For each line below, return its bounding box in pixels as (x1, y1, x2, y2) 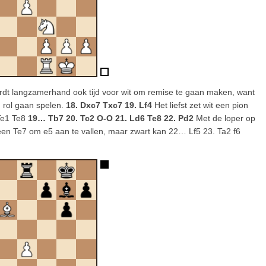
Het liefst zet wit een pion (152, 100, 248, 110)
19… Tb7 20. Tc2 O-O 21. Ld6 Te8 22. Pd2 (28, 113, 194, 123)
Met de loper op (194, 113, 255, 123)
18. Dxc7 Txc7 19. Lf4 (66, 100, 152, 110)
